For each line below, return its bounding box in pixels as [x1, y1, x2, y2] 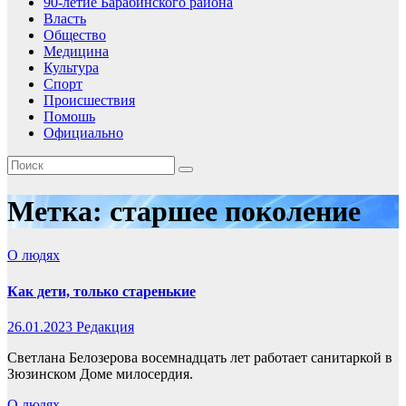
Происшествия [43, 92, 135, 109]
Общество [43, 27, 106, 43]
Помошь [43, 109, 95, 125]
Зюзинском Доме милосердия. [7, 365, 193, 382]
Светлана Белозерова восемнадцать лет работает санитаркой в [7, 349, 392, 365]
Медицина [43, 43, 109, 60]
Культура [43, 60, 99, 76]
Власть [43, 11, 86, 27]
